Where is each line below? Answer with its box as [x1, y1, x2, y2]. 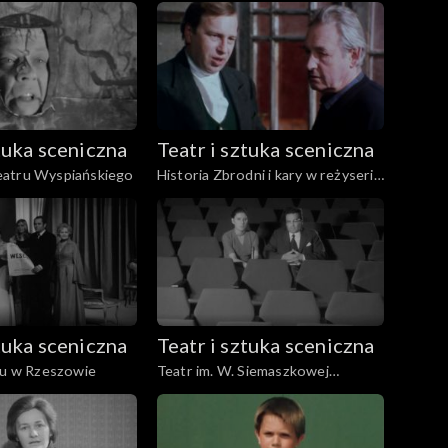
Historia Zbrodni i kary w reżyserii [156, 165, 377, 183]
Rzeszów [156, 382, 217, 400]
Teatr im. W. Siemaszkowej [156, 361, 329, 379]
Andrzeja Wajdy [156, 186, 259, 204]
